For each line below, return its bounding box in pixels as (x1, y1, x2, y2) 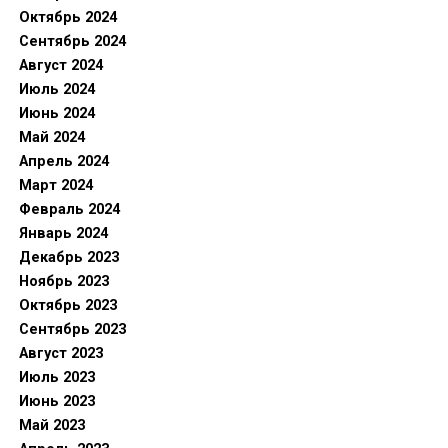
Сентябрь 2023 (18, 321, 126, 338)
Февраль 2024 (18, 201, 120, 218)
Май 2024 (18, 129, 85, 146)
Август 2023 (18, 345, 103, 362)
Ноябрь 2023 (18, 273, 109, 290)
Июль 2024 (18, 81, 95, 98)
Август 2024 (18, 57, 103, 74)
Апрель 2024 (18, 153, 109, 170)
